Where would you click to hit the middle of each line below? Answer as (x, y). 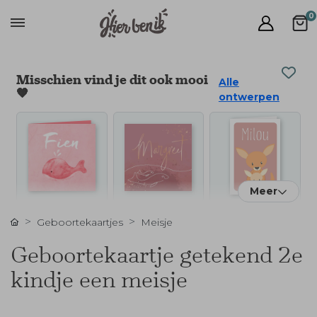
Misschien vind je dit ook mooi (112, 80)
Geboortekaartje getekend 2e (157, 254)
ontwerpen (249, 97)
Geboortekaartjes (80, 222)
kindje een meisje (99, 279)
